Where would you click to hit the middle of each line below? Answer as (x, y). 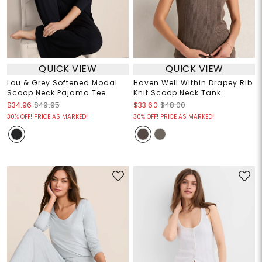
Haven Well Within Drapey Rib (193, 82)
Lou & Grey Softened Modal (62, 82)
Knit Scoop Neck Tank (177, 92)
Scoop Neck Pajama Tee (56, 92)
